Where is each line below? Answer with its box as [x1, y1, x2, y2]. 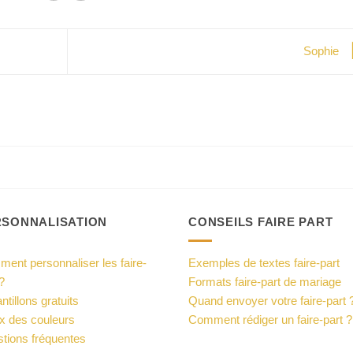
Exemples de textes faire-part [188, 256, 340, 270]
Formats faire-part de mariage [188, 275, 341, 289]
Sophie [303, 43, 342, 58]
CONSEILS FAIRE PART [188, 214, 333, 229]
